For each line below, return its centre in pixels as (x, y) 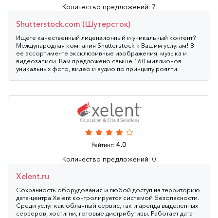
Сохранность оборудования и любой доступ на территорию (108, 190)
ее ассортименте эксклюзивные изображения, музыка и (101, 53)
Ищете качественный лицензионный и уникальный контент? (106, 37)
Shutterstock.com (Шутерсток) (73, 24)
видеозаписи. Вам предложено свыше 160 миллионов (99, 61)
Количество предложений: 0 (109, 159)
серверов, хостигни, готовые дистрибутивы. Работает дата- (105, 213)
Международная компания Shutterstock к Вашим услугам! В (105, 45)
